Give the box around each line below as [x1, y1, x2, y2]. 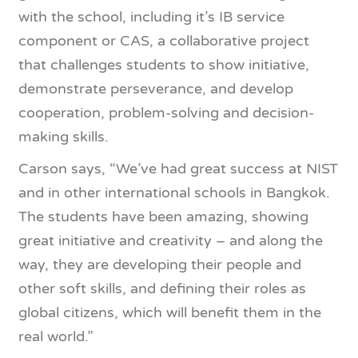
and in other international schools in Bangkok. [18, 184, 330, 201]
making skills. [18, 128, 109, 145]
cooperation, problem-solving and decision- [18, 104, 314, 121]
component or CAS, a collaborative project [18, 32, 309, 50]
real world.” [18, 328, 93, 345]
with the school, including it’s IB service [18, 8, 284, 26]
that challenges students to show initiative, [18, 56, 309, 74]
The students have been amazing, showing [18, 208, 308, 225]
